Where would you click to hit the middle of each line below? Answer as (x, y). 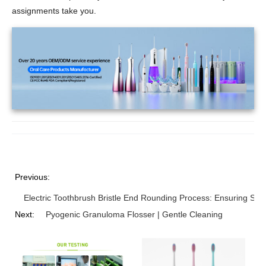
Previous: (32, 177)
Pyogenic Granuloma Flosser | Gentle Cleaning (134, 214)
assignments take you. (54, 10)
